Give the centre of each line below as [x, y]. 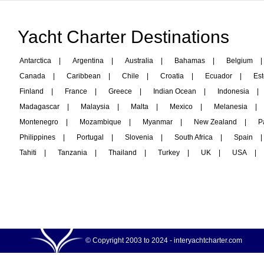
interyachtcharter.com [208, 240]
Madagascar [39, 107]
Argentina [88, 61]
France [76, 91]
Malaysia [95, 107]
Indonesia [233, 91]
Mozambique [100, 122]
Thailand [123, 153]
